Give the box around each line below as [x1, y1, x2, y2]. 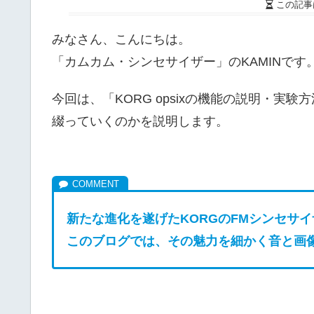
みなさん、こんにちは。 [52, 32, 191, 46]
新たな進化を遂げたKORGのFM [67, 211, 249, 226]
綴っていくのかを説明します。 [52, 114, 228, 129]
